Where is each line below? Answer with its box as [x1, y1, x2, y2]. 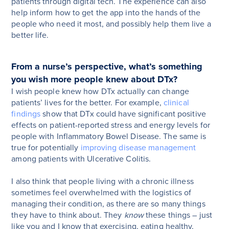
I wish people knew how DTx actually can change [11, 86, 189, 97]
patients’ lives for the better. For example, [11, 98, 164, 108]
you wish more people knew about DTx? [11, 74, 178, 85]
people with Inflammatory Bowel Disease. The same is [11, 131, 207, 142]
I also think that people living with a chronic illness [11, 176, 194, 187]
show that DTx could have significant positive [40, 109, 206, 120]
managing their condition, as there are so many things [11, 199, 205, 210]
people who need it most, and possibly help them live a [11, 19, 211, 30]
